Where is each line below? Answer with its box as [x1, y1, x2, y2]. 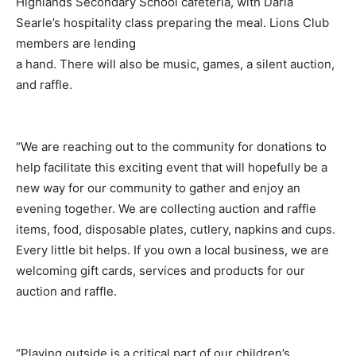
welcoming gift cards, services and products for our [16, 262, 305, 278]
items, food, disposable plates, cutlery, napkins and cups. [16, 221, 335, 237]
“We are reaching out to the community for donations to [16, 138, 327, 154]
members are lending [16, 35, 136, 51]
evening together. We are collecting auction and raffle [16, 200, 316, 216]
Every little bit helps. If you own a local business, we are [16, 242, 329, 257]
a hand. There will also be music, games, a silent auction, [16, 56, 335, 72]
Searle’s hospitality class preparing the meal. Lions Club [16, 14, 329, 30]
